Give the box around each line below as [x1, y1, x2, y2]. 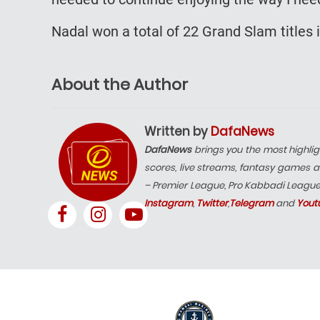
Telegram [229, 196, 274, 210]
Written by [144, 122, 211, 140]
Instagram [144, 196, 193, 210]
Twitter [196, 196, 228, 210]
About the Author [51, 73, 188, 96]
